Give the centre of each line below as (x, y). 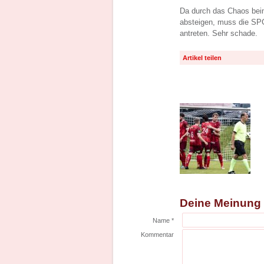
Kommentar (157, 235)
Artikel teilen (202, 58)
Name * (163, 220)
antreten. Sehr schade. (219, 33)
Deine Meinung (220, 203)
